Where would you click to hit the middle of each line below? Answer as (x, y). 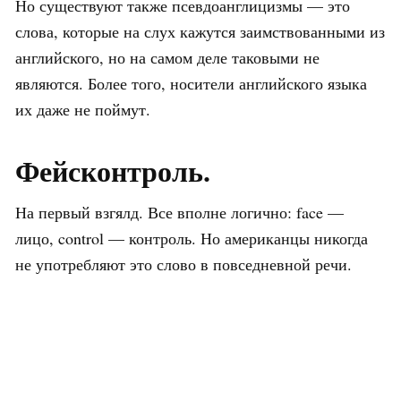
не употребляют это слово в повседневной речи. (183, 264)
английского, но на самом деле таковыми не (167, 58)
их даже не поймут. (83, 110)
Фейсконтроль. (113, 172)
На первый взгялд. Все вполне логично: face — (179, 213)
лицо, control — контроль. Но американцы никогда (192, 239)
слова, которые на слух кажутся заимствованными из (200, 32)
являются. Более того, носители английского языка (191, 84)
